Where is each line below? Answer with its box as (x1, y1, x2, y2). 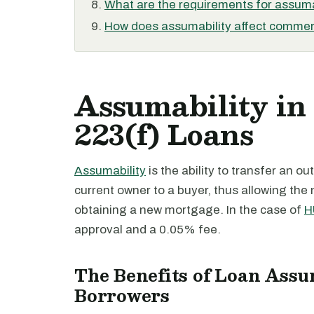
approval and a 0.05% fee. (74, 223, 221, 236)
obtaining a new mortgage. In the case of (74, 203, 304, 217)
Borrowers (74, 282, 170, 309)
